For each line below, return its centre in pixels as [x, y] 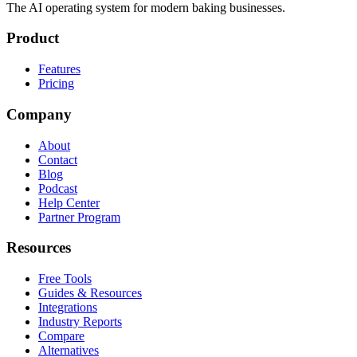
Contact [58, 159]
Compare [61, 336]
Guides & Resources [90, 293]
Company [39, 114]
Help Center [69, 202]
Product [33, 38]
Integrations [68, 308]
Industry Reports [80, 322]
